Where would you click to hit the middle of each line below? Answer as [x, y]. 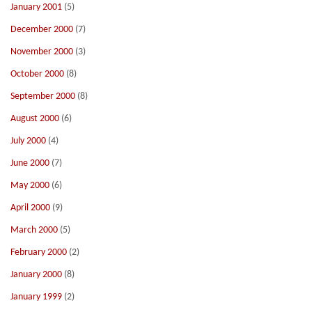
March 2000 [34, 230]
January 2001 [36, 7]
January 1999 [36, 297]
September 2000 [43, 96]
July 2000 [28, 141]
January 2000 [36, 275]
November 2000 [42, 52]
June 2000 [30, 163]
